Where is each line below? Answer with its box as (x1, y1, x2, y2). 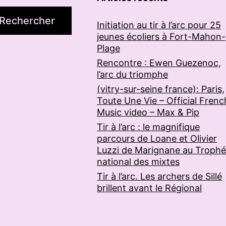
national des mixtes (97, 156, 180, 167)
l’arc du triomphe (97, 69, 168, 80)
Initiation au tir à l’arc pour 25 (97, 20, 221, 30)
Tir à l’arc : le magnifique (97, 122, 200, 132)
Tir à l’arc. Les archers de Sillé (97, 171, 222, 182)
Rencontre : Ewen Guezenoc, (97, 58, 221, 68)
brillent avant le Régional (97, 183, 202, 193)
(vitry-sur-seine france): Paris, (97, 84, 224, 94)
